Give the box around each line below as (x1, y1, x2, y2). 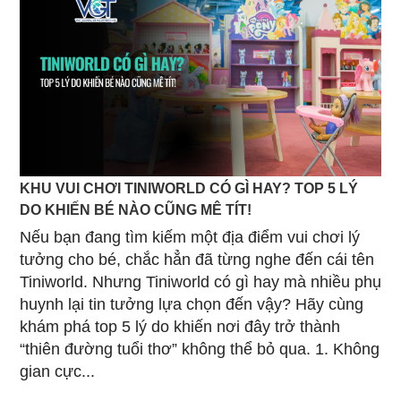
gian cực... (20, 362, 95, 380)
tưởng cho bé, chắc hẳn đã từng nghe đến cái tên (20, 250, 374, 269)
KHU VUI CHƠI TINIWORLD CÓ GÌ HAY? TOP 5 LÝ (20, 179, 358, 196)
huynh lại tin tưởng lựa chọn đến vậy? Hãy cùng (20, 294, 363, 313)
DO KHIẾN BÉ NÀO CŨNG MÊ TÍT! (20, 200, 252, 218)
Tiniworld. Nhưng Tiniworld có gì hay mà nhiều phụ (20, 272, 381, 291)
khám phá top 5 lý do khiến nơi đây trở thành (20, 317, 340, 336)
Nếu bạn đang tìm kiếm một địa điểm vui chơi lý (20, 227, 360, 246)
